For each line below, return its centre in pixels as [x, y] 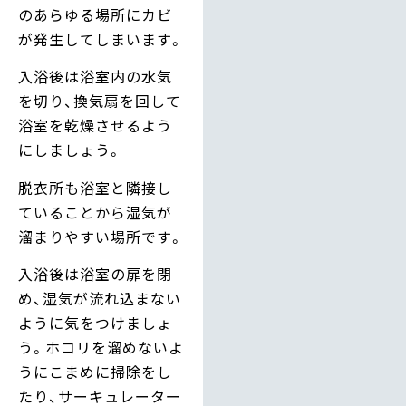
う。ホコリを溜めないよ [101, 347]
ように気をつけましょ [95, 322]
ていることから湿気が [95, 212]
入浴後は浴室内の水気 [95, 77]
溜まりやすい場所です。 [101, 236]
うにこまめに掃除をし [95, 371]
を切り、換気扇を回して [100, 101]
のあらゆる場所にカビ [95, 14]
